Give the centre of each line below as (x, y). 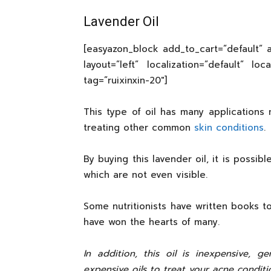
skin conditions (229, 128)
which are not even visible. (145, 175)
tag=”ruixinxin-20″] (125, 80)
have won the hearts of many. (152, 222)
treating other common (139, 128)
